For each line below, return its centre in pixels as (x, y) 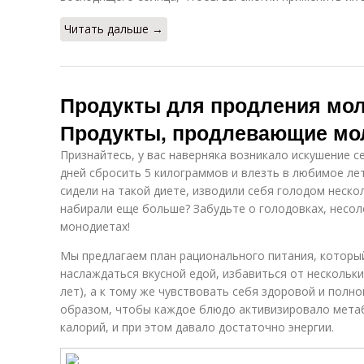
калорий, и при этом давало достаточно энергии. (197, 327)
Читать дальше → (114, 29)
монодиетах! (95, 226)
